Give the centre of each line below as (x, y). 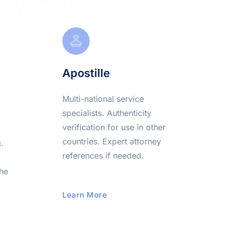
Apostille (86, 73)
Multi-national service (103, 99)
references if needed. (103, 156)
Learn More (85, 195)
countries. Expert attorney (112, 141)
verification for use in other (114, 127)
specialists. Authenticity (107, 113)
